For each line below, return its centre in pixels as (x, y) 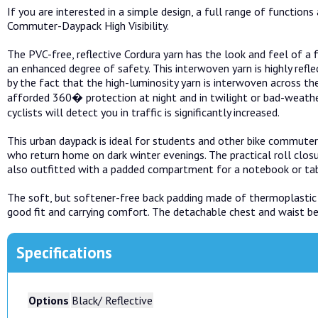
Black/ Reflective (113, 301)
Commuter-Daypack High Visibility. (88, 25)
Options (49, 301)
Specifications (65, 252)
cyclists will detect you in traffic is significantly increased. (143, 112)
